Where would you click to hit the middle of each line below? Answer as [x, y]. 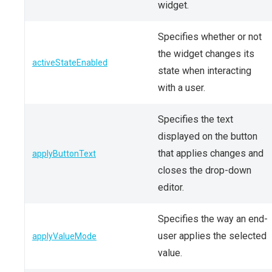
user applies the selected [212, 236]
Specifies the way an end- [213, 219]
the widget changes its [206, 54]
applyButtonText [64, 154]
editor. [171, 187]
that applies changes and [211, 153]
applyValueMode [64, 236]
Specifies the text [195, 119]
